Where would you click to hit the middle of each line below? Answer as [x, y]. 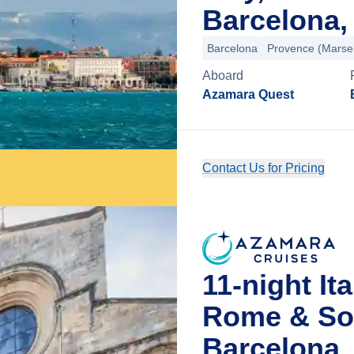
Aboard [223, 75]
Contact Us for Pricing [264, 168]
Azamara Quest [248, 94]
